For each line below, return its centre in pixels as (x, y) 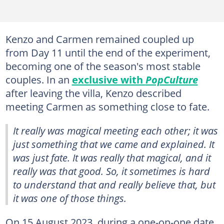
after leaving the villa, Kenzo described (93, 93)
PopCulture (171, 79)
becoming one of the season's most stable (103, 66)
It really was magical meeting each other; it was (115, 130)
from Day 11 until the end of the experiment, (108, 52)
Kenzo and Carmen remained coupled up (99, 39)
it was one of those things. (70, 198)
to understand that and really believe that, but (114, 184)
